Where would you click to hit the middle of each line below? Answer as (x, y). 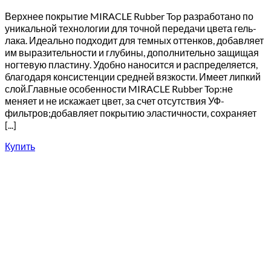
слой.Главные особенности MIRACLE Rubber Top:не (119, 89)
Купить (20, 146)
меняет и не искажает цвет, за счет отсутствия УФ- (115, 101)
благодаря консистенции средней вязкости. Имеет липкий (133, 77)
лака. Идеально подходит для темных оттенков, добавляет (134, 40)
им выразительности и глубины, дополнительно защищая (132, 52)
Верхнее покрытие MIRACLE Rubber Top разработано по (129, 16)
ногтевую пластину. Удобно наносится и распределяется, (131, 64)
